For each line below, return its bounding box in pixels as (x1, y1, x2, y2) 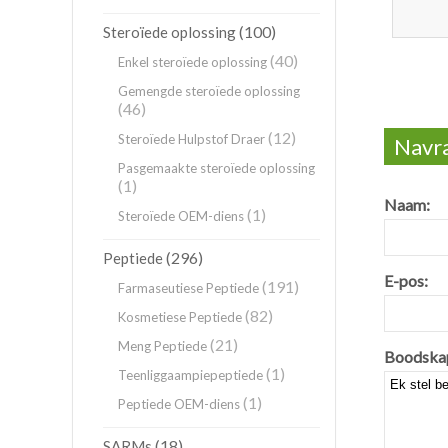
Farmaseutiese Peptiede (118, 280, 259, 296)
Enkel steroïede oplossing (118, 54, 267, 70)
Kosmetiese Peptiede (118, 309, 242, 325)
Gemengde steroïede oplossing (118, 83, 300, 99)
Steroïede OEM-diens (118, 208, 244, 224)
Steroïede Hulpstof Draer (118, 131, 265, 147)
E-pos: (384, 271, 428, 290)
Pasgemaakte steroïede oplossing (118, 160, 315, 176)
